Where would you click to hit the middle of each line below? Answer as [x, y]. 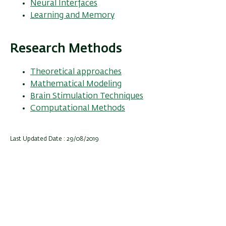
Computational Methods [78, 108]
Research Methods [66, 49]
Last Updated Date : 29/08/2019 [54, 139]
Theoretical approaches [76, 72]
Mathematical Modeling [76, 84]
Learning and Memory [72, 15]
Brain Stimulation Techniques [87, 96]
